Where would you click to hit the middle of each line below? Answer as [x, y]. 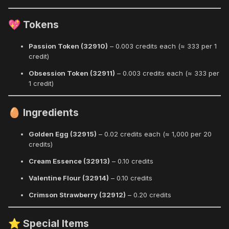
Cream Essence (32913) [69, 161]
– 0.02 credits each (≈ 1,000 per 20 [154, 134]
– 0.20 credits [148, 194]
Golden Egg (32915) [63, 134]
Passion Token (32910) [68, 46]
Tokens [40, 25]
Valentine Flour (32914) [69, 178]
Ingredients [50, 112]
